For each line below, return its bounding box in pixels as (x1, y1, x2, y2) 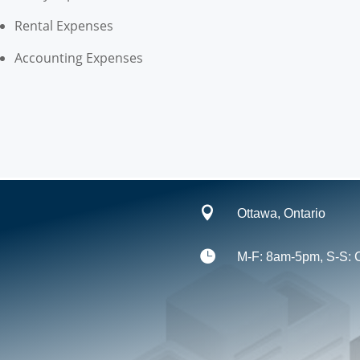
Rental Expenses (14, 17, 113, 35)
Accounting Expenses (14, 49, 143, 67)
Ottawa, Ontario (237, 206, 326, 220)
